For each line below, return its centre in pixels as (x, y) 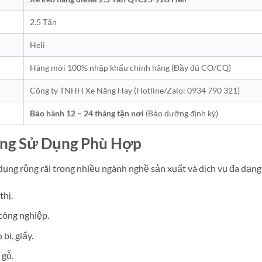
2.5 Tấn (43, 22)
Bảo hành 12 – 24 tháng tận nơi (87, 113)
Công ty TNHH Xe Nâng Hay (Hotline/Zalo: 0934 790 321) (135, 90)
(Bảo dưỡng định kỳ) (181, 113)
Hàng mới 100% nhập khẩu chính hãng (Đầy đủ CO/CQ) (130, 67)
